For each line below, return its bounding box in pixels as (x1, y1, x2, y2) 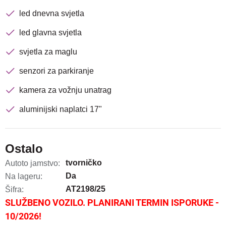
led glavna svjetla (19, 28, 82, 37)
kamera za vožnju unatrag (19, 86, 111, 95)
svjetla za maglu (19, 47, 77, 56)
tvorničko (66, 158, 102, 167)
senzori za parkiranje (19, 67, 94, 76)
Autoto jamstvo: (5, 159, 60, 168)
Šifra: (5, 185, 24, 194)
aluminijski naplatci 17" (19, 105, 102, 114)
